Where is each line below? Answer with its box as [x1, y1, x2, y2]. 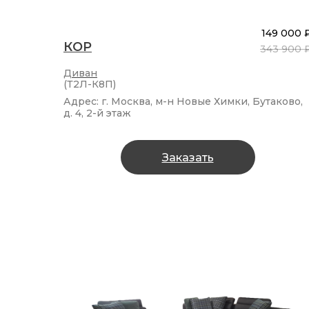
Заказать [161, 150, 214, 164]
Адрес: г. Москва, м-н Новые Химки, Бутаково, [63, 95, 303, 108]
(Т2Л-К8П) [63, 78, 116, 91]
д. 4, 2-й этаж [63, 107, 131, 120]
